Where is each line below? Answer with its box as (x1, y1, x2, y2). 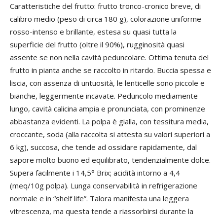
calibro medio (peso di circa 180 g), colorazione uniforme (10, 14, 201, 24)
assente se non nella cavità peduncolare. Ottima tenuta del (10, 52, 209, 62)
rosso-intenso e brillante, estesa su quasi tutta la (10, 27, 177, 37)
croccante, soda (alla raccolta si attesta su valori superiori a (10, 129, 210, 139)
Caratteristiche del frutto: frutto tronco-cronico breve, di (10, 1, 201, 11)
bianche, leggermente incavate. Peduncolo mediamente (10, 91, 198, 101)
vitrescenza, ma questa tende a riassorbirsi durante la (10, 206, 193, 216)
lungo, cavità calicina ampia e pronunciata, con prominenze (10, 104, 205, 113)
